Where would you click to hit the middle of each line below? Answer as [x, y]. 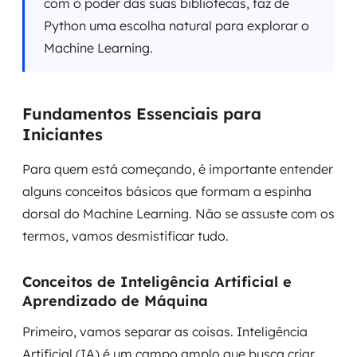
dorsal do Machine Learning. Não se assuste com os [178, 214]
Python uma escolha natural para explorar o [177, 25]
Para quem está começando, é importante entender [178, 169]
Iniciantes [63, 134]
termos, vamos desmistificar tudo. [126, 236]
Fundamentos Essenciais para [142, 114]
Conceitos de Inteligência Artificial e [157, 282]
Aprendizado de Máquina [115, 301]
